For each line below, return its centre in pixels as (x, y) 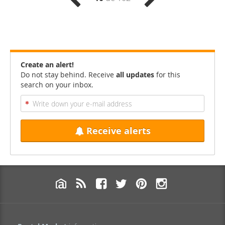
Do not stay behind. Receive (68, 75)
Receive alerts (118, 131)
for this (167, 75)
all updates (135, 75)
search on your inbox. (57, 85)
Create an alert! (47, 65)
